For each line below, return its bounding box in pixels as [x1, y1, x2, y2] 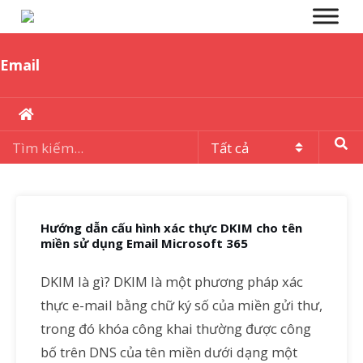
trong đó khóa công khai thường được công [41, 318, 311, 338]
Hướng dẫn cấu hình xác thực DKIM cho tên [41, 220, 302, 236]
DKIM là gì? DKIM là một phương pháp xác [41, 271, 303, 291]
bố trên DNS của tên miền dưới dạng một [41, 342, 297, 361]
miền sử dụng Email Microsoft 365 [41, 235, 248, 251]
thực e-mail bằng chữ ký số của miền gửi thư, [41, 295, 322, 314]
